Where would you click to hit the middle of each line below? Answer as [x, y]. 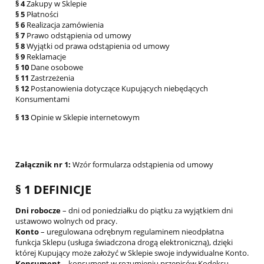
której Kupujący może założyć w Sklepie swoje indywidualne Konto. [132, 253]
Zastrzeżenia [52, 78]
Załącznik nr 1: [43, 165]
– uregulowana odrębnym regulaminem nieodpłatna [131, 232]
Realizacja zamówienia [64, 25]
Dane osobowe [56, 67]
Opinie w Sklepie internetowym [84, 118]
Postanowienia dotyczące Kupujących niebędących [118, 89]
